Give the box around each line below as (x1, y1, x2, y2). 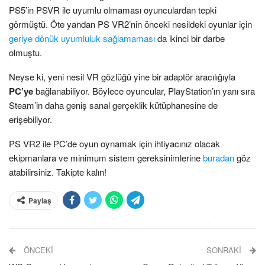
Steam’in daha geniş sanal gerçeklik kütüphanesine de (9, 99, 218, 112)
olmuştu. (9, 46, 42, 59)
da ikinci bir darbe (155, 32, 225, 45)
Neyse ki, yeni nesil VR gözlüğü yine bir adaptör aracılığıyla (9, 70, 235, 83)
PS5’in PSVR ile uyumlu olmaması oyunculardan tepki (9, 4, 216, 17)
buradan (203, 151, 234, 164)
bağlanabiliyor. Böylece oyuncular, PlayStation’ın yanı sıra (33, 85, 255, 98)
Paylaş (28, 195, 51, 206)
